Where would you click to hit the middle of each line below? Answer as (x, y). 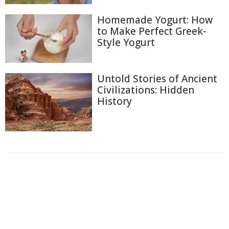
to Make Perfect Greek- (152, 31)
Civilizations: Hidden (146, 90)
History (114, 101)
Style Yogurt (126, 42)
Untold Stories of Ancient (157, 79)
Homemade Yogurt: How (155, 20)
